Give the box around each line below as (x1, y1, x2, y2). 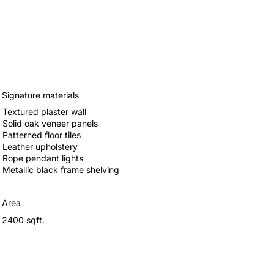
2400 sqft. (2, 215, 45, 226)
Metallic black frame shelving (2, 165, 119, 176)
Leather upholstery (2, 141, 78, 152)
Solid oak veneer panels (2, 118, 98, 129)
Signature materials (2, 89, 80, 100)
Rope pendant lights (2, 153, 83, 164)
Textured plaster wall (2, 106, 86, 117)
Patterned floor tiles (2, 130, 81, 141)
